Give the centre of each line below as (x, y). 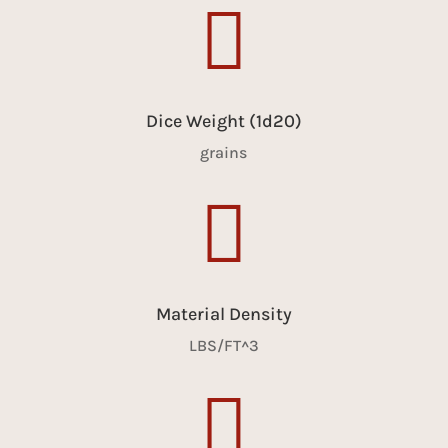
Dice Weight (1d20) (223, 120)
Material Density (223, 313)
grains (224, 152)
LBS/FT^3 (223, 345)
